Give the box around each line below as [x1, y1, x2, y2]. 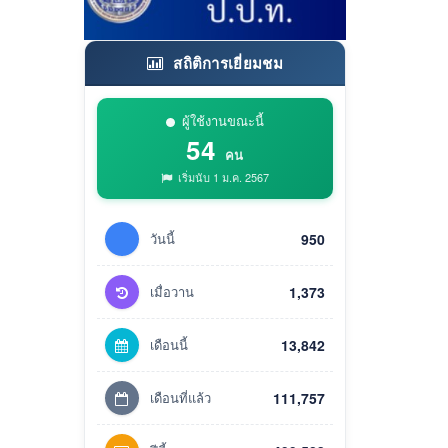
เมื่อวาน [149, 281, 194, 301]
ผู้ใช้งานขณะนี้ [181, 110, 264, 130]
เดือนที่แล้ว [149, 387, 211, 407]
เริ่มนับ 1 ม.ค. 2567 [174, 168, 269, 185]
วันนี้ [149, 228, 175, 248]
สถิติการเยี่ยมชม [168, 51, 283, 74]
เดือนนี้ [149, 334, 188, 354]
